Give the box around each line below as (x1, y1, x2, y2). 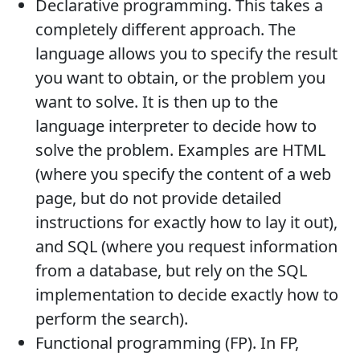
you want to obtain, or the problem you (35, 67, 325, 89)
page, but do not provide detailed (35, 187, 281, 210)
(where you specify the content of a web (35, 163, 331, 186)
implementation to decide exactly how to (35, 284, 338, 306)
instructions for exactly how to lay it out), (35, 211, 337, 234)
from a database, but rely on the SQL (35, 260, 307, 282)
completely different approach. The (35, 18, 296, 41)
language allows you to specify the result (35, 43, 337, 65)
